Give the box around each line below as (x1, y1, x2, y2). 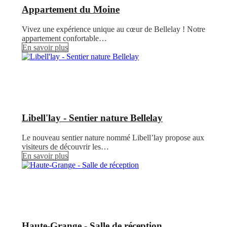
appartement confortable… (22, 34, 107, 43)
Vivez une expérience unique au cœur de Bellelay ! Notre (22, 25, 205, 34)
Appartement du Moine (22, 4, 120, 15)
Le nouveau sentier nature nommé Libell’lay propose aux (22, 133, 204, 142)
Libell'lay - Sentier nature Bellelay (22, 112, 163, 123)
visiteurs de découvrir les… (22, 142, 109, 151)
